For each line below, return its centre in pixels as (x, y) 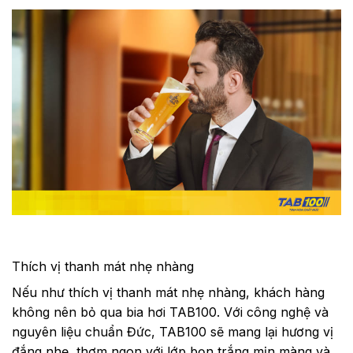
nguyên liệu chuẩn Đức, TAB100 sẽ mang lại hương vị (173, 332)
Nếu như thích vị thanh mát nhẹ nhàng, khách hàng (168, 293)
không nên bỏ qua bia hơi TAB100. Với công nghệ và (170, 312)
